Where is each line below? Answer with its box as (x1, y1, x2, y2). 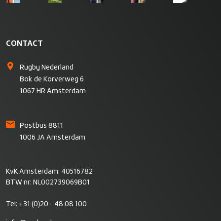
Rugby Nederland (20, 64, 74, 71)
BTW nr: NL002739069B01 (6, 179, 90, 186)
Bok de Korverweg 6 (20, 76, 84, 83)
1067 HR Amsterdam (20, 88, 86, 95)
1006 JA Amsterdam (20, 134, 85, 141)
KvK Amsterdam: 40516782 (6, 168, 93, 175)
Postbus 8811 (20, 122, 63, 129)
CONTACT (6, 39, 43, 47)
